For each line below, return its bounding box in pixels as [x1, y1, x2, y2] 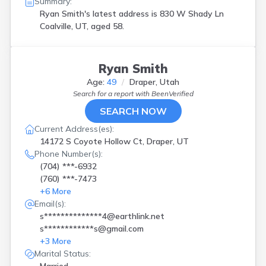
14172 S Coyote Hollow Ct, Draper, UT [40, 136, 189, 147]
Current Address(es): [34, 123, 114, 134]
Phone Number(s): [34, 148, 103, 159]
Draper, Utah [129, 77, 179, 87]
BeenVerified [151, 89, 194, 98]
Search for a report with [72, 89, 151, 98]
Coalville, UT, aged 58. [40, 21, 124, 31]
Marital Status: [34, 248, 91, 259]
